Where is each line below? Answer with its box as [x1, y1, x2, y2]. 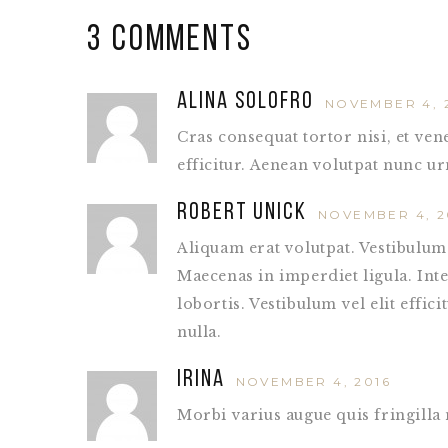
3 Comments [87, 23, 253, 59]
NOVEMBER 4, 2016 [235, 374, 391, 389]
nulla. [177, 323, 222, 341]
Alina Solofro [177, 90, 320, 114]
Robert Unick [177, 201, 313, 225]
